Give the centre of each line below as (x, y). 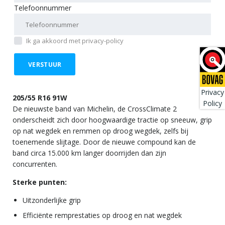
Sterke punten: (40, 182)
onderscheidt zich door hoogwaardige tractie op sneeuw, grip (112, 120)
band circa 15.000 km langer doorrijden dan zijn (89, 153)
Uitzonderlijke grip (52, 200)
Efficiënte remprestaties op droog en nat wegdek (102, 215)
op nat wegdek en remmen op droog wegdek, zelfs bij (100, 131)
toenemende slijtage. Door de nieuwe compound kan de (104, 142)
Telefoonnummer (43, 8)
